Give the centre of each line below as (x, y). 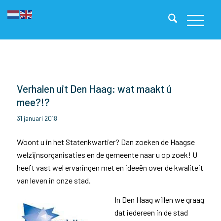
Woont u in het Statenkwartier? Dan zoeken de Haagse (106, 142)
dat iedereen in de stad (151, 213)
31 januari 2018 (37, 118)
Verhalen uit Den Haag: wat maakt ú (94, 89)
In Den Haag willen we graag (159, 200)
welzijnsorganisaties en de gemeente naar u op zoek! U (107, 154)
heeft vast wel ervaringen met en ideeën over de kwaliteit (110, 167)
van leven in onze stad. (54, 180)
